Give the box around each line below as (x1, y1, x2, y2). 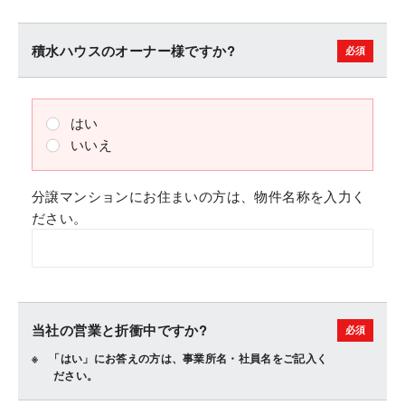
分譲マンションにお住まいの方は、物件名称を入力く (32, 186, 366, 205)
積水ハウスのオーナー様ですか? (32, 41, 235, 61)
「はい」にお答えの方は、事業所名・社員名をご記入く (49, 350, 328, 366)
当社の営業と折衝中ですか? (32, 320, 208, 340)
